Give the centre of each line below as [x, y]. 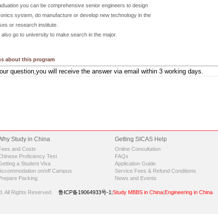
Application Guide [135, 163]
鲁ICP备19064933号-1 [85, 192]
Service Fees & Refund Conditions [155, 171]
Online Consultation [138, 149]
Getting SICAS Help [141, 139]
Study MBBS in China [138, 192]
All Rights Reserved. [31, 192]
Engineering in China [189, 192]
